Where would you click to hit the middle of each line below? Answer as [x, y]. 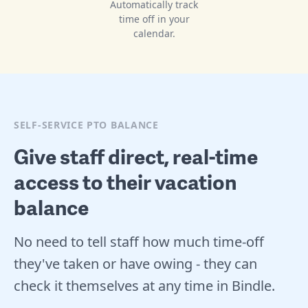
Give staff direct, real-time [136, 156]
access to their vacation [125, 181]
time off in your [154, 19]
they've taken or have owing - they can [135, 263]
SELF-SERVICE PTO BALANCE [86, 124]
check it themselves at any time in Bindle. [144, 285]
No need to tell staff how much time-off [139, 241]
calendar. [154, 33]
